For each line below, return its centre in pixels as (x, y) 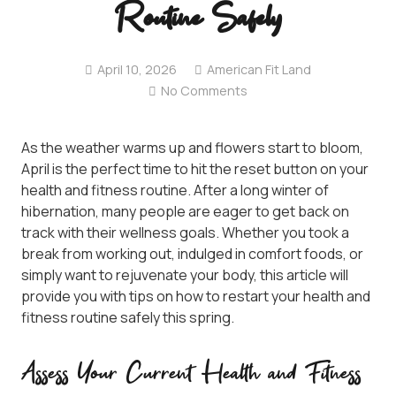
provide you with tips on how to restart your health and (196, 297)
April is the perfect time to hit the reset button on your (195, 169)
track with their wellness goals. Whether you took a (185, 233)
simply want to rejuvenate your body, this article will (185, 275)
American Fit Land (259, 70)
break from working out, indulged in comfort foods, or (192, 254)
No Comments (205, 91)
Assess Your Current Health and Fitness (191, 375)
